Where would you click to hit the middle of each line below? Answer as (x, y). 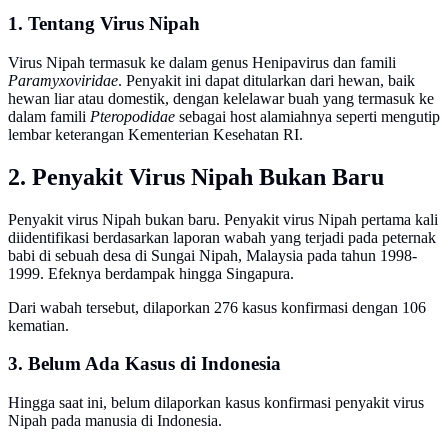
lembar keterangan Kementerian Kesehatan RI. (157, 134)
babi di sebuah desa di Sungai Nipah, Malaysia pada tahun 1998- (212, 255)
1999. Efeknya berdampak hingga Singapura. (151, 273)
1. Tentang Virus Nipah (104, 24)
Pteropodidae (132, 116)
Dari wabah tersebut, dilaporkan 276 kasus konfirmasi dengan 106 (217, 307)
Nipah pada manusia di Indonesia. (115, 421)
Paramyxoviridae (63, 80)
